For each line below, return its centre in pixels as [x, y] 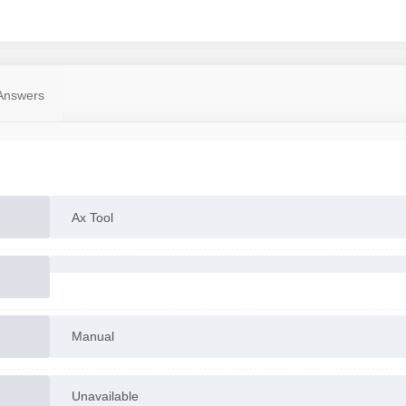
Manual [92, 337]
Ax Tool [92, 217]
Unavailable [105, 396]
